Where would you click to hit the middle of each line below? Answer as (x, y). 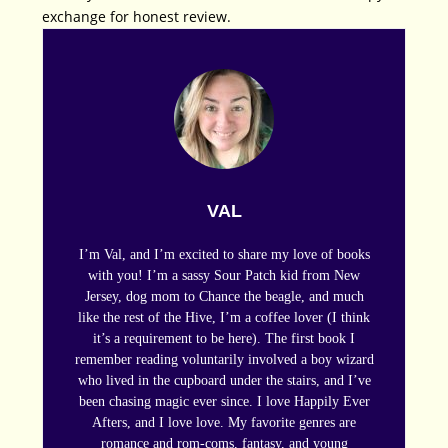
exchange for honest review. (137, 17)
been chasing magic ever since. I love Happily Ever (224, 402)
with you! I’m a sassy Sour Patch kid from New (224, 276)
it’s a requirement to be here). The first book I (224, 339)
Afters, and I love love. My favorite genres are (224, 423)
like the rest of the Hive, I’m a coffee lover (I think (224, 318)
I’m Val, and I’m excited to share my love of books (224, 255)
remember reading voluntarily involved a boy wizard (224, 360)
